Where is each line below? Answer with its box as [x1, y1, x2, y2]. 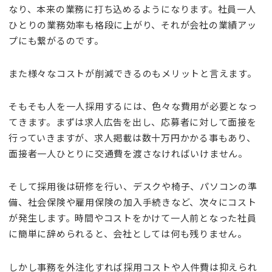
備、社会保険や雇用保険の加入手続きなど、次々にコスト [8, 195, 257, 209]
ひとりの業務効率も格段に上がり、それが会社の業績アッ [8, 18, 257, 31]
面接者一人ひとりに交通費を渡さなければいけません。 [8, 147, 248, 160]
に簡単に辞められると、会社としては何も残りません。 [8, 227, 247, 240]
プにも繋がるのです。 [8, 33, 104, 47]
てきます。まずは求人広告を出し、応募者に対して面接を [8, 115, 257, 129]
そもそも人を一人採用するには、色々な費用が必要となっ [8, 100, 257, 113]
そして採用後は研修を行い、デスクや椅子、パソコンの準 [8, 180, 257, 193]
